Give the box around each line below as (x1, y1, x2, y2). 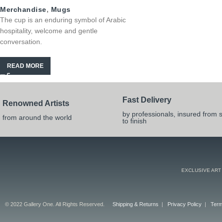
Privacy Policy (167, 201, 202, 207)
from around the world (2, 113, 72, 121)
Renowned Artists (2, 99, 69, 108)
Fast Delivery (122, 96, 172, 104)
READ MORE (7, 62, 44, 69)
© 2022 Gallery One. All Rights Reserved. (5, 201, 105, 207)
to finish (122, 117, 147, 125)
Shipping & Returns (112, 201, 159, 207)
